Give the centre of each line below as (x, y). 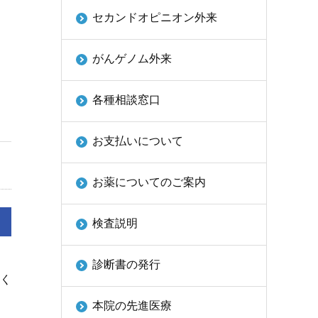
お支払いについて (138, 141)
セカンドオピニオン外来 (155, 17)
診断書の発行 (126, 264)
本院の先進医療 (132, 306)
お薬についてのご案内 (149, 182)
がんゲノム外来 (132, 59)
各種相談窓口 (126, 100)
